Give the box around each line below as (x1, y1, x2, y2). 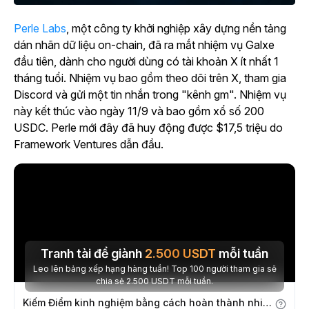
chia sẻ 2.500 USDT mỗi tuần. (151, 275, 213, 286)
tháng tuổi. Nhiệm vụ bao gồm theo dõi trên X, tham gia (14, 70, 286, 85)
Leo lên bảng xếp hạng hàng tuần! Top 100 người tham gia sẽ (32, 263, 206, 274)
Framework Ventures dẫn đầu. (14, 137, 163, 151)
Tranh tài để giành (41, 246, 145, 261)
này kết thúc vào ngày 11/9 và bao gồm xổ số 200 (14, 103, 264, 118)
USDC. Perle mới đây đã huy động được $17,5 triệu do (14, 120, 283, 134)
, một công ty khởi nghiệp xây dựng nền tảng (66, 21, 286, 35)
